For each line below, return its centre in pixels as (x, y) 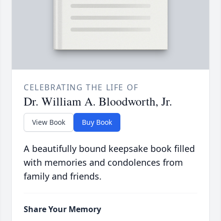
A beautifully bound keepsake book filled (109, 149)
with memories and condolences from (103, 163)
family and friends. (63, 176)
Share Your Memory (62, 209)
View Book (49, 122)
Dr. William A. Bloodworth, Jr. (98, 101)
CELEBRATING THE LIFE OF (81, 88)
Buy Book (97, 122)
